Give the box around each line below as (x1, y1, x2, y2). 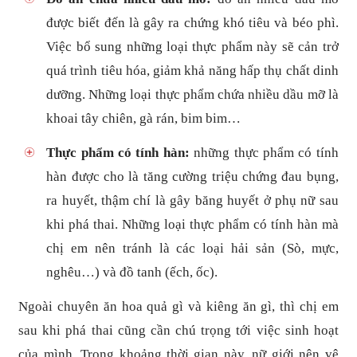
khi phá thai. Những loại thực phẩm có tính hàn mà (46, 216, 339, 232)
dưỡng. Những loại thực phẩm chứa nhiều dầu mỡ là (46, 87, 339, 103)
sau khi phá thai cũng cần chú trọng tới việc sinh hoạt (18, 322, 339, 338)
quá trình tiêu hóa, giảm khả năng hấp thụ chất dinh (46, 63, 339, 79)
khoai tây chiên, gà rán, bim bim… (46, 111, 241, 127)
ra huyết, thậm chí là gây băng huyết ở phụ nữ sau (46, 192, 339, 208)
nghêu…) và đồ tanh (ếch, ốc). (46, 264, 218, 280)
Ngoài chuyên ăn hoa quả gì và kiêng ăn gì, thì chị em (18, 298, 339, 314)
